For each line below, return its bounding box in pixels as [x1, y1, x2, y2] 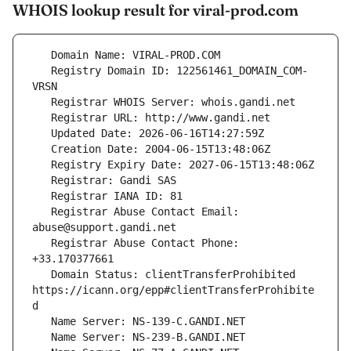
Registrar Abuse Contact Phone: [32, 237, 51, 250]
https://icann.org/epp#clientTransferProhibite [32, 284, 314, 297]
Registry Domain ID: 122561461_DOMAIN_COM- [32, 64, 51, 78]
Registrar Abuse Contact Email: [32, 205, 51, 219]
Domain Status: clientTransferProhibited [32, 268, 51, 281]
